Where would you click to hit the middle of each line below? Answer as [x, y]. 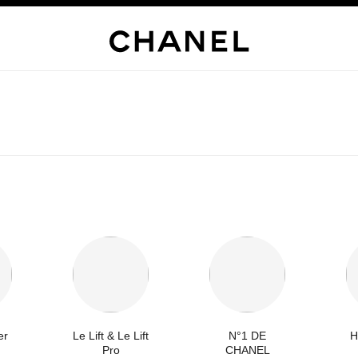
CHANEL [247, 350]
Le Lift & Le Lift [111, 336]
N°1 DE [247, 336]
